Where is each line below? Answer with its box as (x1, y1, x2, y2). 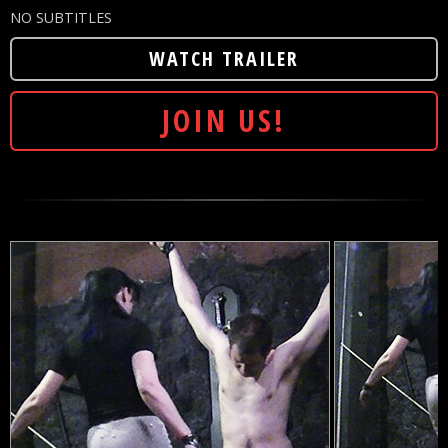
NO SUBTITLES (10, 7, 112, 27)
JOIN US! (162, 99, 286, 141)
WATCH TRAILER (149, 44, 299, 72)
